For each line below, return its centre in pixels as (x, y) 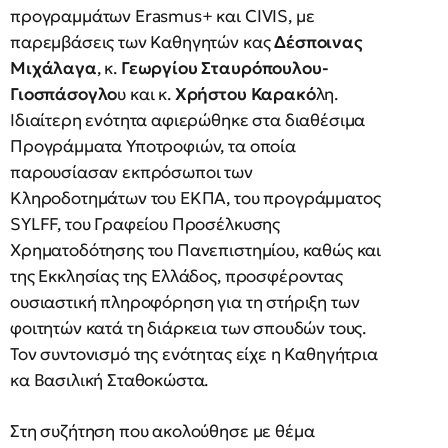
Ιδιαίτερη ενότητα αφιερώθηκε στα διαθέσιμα (188, 120)
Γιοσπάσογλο (64, 94)
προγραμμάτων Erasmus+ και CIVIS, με (162, 16)
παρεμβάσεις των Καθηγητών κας (142, 42)
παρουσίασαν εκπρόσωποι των (131, 172)
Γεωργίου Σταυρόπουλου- (224, 68)
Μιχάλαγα (53, 68)
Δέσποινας (318, 42)
